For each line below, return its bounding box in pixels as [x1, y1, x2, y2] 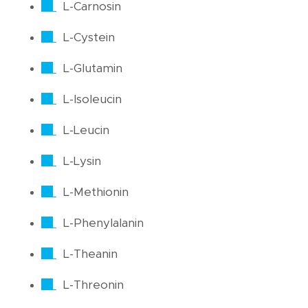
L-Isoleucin [63, 93, 122, 106]
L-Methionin [63, 186, 129, 199]
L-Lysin [63, 155, 101, 168]
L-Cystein [63, 32, 115, 44]
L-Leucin [63, 124, 109, 137]
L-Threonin [63, 279, 124, 291]
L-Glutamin [63, 63, 122, 75]
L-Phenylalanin [63, 217, 144, 230]
